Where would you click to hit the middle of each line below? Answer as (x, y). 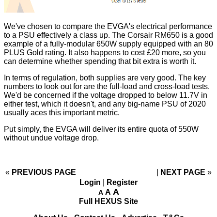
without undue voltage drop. (51, 138)
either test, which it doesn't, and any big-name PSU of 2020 (105, 104)
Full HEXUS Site (108, 201)
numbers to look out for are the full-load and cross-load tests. (107, 87)
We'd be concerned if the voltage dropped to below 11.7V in (106, 95)
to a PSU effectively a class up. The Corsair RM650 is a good (108, 35)
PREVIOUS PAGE (44, 172)
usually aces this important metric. (62, 113)
